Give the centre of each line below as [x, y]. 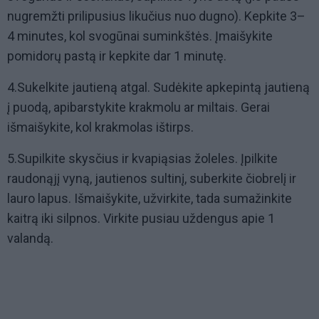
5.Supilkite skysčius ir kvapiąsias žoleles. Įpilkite [142, 159]
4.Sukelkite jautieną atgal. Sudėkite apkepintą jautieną [158, 88]
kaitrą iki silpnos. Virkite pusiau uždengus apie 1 [141, 219]
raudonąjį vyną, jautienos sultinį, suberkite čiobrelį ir [152, 179]
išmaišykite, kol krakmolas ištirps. [100, 127]
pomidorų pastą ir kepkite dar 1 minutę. [117, 56]
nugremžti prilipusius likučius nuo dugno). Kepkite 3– [156, 16]
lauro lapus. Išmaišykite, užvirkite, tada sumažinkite [150, 199]
